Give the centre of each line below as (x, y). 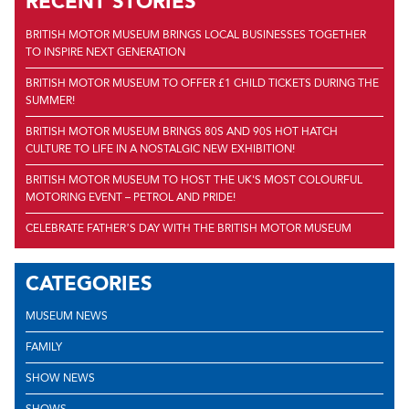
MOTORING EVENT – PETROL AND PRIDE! (131, 197)
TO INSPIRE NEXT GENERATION (105, 52)
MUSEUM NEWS (67, 315)
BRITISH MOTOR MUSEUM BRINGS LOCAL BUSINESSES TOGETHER (196, 34)
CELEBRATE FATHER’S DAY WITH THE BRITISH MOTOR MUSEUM (189, 228)
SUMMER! (50, 100)
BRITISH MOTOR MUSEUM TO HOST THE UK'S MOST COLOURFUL (194, 179)
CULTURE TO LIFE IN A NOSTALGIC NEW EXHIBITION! (160, 148)
